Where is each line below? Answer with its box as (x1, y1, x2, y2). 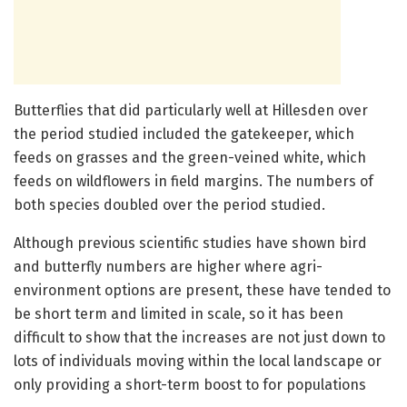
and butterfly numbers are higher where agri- (14, 257, 323, 275)
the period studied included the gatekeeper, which (14, 124, 354, 143)
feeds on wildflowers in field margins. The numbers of (14, 172, 373, 190)
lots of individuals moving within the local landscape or (14, 352, 382, 370)
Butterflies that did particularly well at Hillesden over (14, 101, 368, 119)
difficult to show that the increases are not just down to (14, 328, 385, 346)
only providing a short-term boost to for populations (14, 375, 366, 393)
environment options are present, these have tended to (14, 281, 391, 299)
